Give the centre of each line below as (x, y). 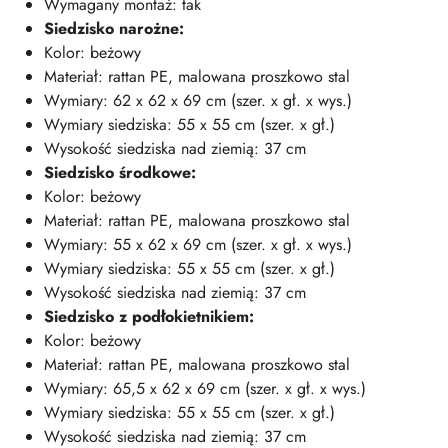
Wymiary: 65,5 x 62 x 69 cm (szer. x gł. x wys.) (205, 388)
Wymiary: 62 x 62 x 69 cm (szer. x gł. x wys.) (198, 100)
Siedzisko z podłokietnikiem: (149, 316)
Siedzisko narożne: (114, 28)
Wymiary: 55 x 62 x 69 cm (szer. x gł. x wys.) (198, 244)
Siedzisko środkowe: (120, 172)
